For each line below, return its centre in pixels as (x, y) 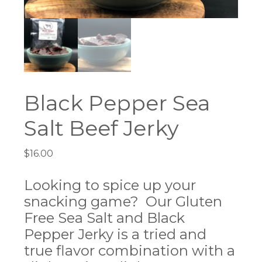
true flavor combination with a (130, 250)
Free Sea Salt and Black (105, 218)
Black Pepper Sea (117, 103)
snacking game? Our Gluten (123, 201)
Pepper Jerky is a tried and (116, 234)
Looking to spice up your (110, 185)
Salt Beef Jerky (102, 128)
